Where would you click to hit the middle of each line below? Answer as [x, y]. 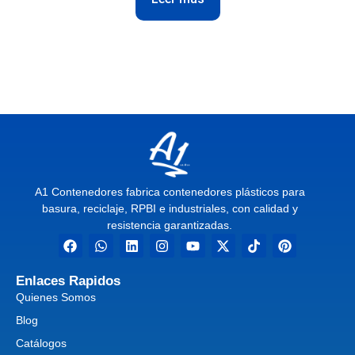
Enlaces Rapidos [68, 281]
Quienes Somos [56, 298]
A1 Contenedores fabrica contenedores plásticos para [170, 191]
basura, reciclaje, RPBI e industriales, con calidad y [170, 208]
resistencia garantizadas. [170, 225]
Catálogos [41, 344]
